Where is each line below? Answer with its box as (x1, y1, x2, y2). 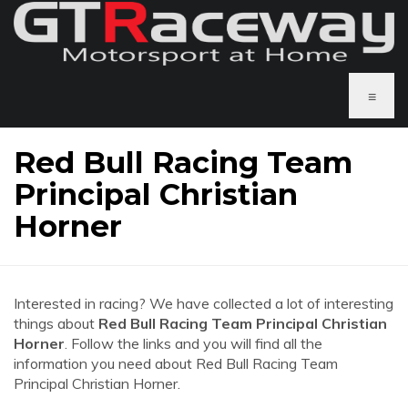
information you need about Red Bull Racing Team (14, 354, 338, 372)
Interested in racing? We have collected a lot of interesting (14, 294, 393, 312)
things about (14, 314, 98, 332)
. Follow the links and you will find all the (65, 334, 322, 352)
